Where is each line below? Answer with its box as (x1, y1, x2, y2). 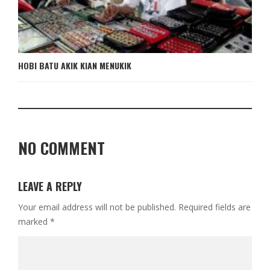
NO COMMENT (18, 136, 105, 160)
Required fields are (178, 201, 251, 213)
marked (18, 215, 50, 227)
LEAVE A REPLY (18, 178, 82, 194)
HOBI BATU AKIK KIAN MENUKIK (18, 58, 131, 72)
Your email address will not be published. (18, 201, 176, 213)
